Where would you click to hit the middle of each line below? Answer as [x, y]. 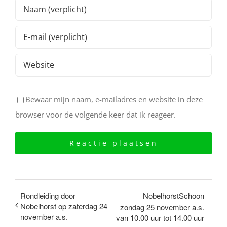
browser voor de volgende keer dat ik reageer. [96, 114]
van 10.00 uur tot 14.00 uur [160, 218]
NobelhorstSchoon [174, 195]
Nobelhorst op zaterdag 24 [64, 206]
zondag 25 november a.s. [162, 207]
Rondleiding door [48, 195]
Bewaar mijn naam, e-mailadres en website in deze [114, 99]
